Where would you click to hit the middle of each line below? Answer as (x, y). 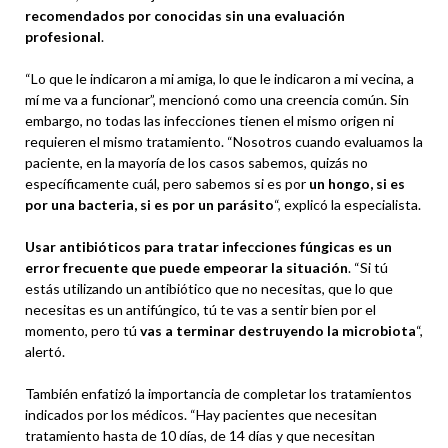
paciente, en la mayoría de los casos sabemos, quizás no (196, 162)
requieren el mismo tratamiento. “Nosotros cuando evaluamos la (224, 141)
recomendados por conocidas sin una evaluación (185, 15)
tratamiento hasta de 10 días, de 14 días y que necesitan (200, 435)
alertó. (45, 351)
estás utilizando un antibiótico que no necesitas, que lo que (209, 288)
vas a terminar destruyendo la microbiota (278, 330)
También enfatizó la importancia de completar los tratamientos (218, 393)
